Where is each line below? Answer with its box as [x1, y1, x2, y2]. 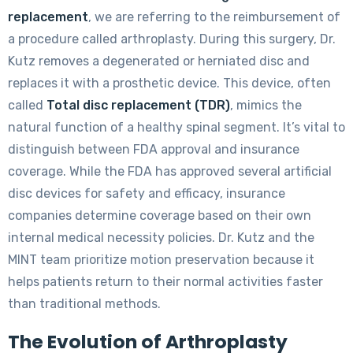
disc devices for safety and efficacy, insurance [8, 186, 285, 202]
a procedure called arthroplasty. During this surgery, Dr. [8, 32, 336, 47]
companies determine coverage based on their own [8, 208, 311, 224]
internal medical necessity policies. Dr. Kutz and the [8, 230, 314, 246]
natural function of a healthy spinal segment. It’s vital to [8, 120, 345, 136]
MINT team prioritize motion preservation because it [8, 252, 314, 268]
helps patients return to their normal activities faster [8, 274, 323, 290]
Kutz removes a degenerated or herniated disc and [8, 54, 310, 69]
